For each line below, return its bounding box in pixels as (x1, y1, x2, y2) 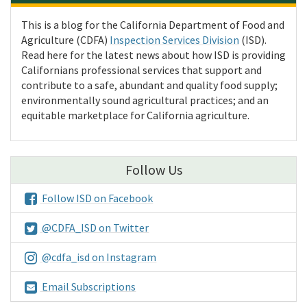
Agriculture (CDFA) (21, 33, 110, 47)
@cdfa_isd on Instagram (40, 250, 157, 265)
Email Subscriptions (40, 280, 136, 294)
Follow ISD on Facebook (40, 191, 153, 206)
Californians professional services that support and (21, 63, 262, 77)
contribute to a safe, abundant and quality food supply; (21, 78, 278, 93)
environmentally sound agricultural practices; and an (21, 93, 269, 108)
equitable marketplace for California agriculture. (21, 108, 249, 123)
